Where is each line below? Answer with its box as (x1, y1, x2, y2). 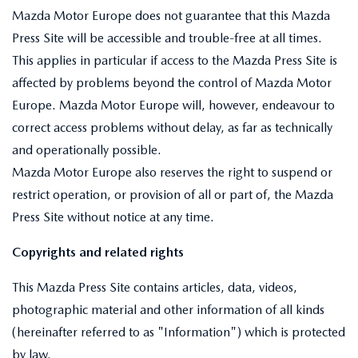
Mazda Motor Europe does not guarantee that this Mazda (12, 8, 330, 23)
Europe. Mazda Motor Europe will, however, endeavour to (12, 97, 335, 113)
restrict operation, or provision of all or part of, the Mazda (12, 187, 333, 202)
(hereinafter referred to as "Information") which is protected (12, 324, 345, 340)
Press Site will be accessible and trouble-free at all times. (12, 30, 322, 46)
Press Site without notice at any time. (12, 209, 214, 225)
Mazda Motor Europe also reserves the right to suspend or (12, 165, 332, 180)
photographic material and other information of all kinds (12, 302, 324, 317)
